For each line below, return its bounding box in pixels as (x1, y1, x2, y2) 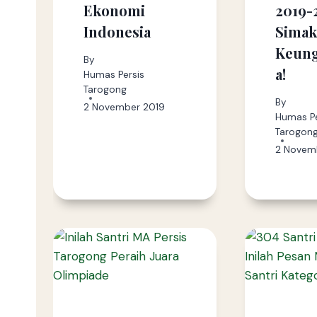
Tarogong (83, 83, 127, 96)
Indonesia (83, 22, 151, 42)
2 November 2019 (83, 101, 165, 114)
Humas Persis (83, 69, 144, 81)
